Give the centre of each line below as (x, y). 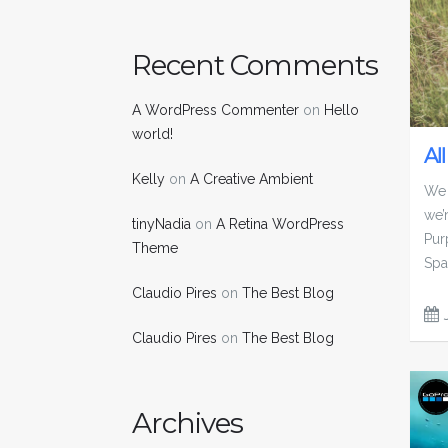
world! (152, 133)
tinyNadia (161, 223)
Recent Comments (255, 65)
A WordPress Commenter (215, 109)
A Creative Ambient (251, 178)
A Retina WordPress (280, 223)
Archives (187, 423)
